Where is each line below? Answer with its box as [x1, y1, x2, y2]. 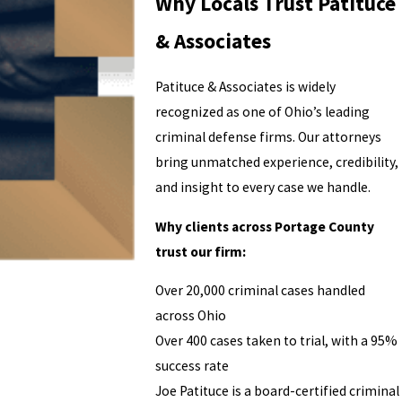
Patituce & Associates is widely [155, 77, 336, 95]
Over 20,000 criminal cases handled [155, 282, 366, 300]
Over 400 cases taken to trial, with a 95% [155, 332, 398, 350]
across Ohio [155, 307, 227, 325]
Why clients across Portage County [155, 217, 375, 235]
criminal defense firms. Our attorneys [155, 127, 382, 145]
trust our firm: [155, 242, 247, 260]
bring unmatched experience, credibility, [155, 153, 399, 170]
